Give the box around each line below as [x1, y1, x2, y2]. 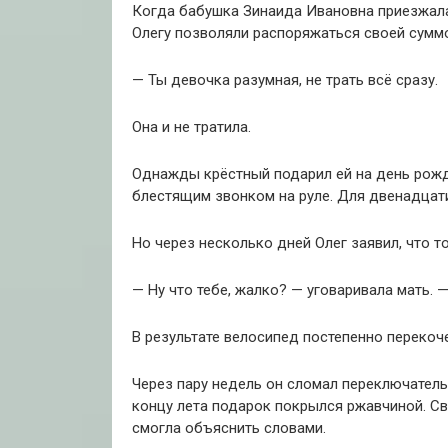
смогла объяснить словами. [132, 418, 326, 437]
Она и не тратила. [132, 117, 251, 136]
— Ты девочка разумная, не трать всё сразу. [132, 70, 438, 89]
